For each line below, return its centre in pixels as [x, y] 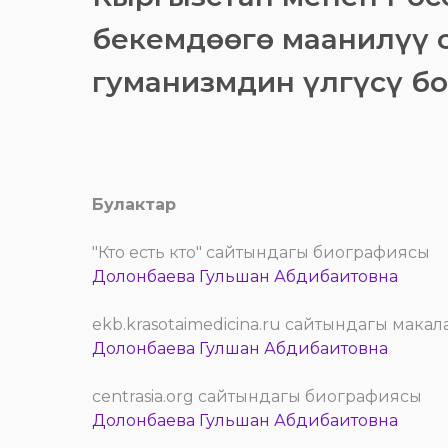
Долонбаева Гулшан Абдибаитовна [240, 348]
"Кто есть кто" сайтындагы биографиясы [261, 252]
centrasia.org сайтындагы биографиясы [257, 396]
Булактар [134, 204]
